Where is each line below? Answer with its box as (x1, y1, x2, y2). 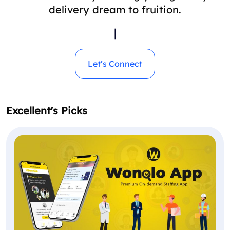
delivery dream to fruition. (49, 3, 181, 16)
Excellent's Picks (6, 104, 87, 118)
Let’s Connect (88, 59, 142, 69)
